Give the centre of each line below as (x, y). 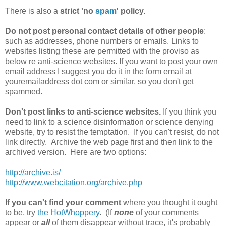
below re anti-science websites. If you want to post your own (111, 62)
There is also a (33, 11)
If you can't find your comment (63, 203)
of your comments (166, 213)
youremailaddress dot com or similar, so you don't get (99, 82)
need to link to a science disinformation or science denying (109, 122)
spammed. (24, 92)
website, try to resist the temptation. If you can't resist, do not (112, 132)
